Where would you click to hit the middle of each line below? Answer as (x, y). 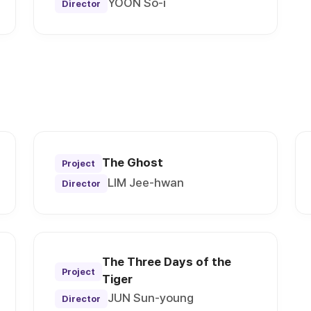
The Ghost (133, 163)
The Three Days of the (167, 262)
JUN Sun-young (151, 298)
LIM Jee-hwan (146, 183)
